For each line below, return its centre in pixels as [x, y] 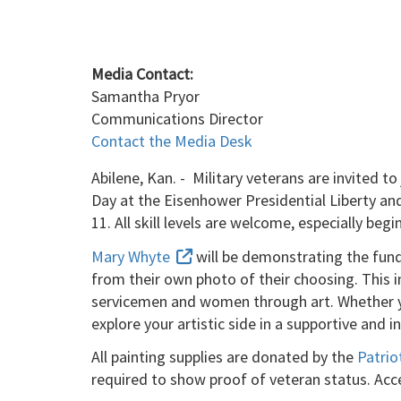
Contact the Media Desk [172, 141]
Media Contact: [142, 74]
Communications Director [177, 119]
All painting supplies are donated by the [224, 357]
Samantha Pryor [145, 97]
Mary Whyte [132, 256]
